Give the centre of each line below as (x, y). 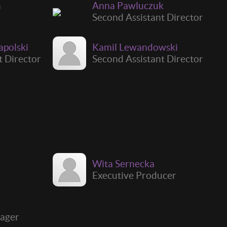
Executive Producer (134, 175)
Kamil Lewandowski (135, 47)
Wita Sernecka (123, 163)
